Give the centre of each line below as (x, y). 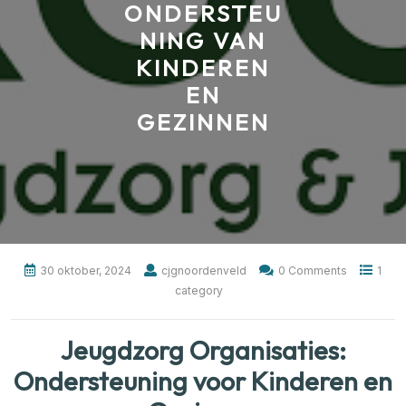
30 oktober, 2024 (86, 270)
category (198, 290)
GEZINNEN (203, 122)
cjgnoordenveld (204, 270)
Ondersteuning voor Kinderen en (203, 380)
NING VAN (203, 41)
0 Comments (313, 270)
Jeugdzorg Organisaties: (203, 349)
